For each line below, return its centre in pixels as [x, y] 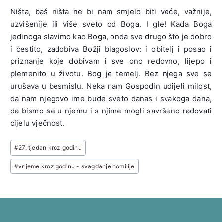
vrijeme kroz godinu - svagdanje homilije [77, 166]
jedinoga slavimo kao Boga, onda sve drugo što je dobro [111, 37]
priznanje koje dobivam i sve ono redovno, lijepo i [111, 61]
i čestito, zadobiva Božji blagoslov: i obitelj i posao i [111, 49]
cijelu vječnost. [37, 123]
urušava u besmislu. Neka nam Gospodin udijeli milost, [111, 86]
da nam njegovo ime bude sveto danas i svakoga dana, [111, 99]
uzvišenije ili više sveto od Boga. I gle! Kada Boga [111, 24]
